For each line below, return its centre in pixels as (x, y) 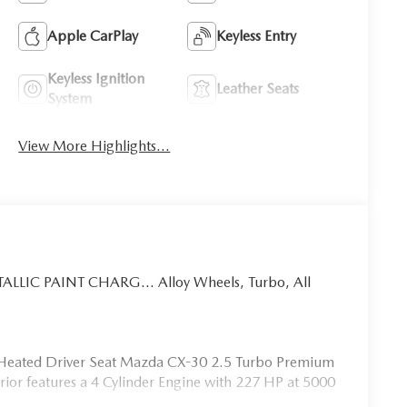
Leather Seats (258, 88)
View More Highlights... (94, 145)
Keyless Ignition (96, 78)
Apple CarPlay (93, 35)
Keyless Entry (257, 35)
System (70, 98)
